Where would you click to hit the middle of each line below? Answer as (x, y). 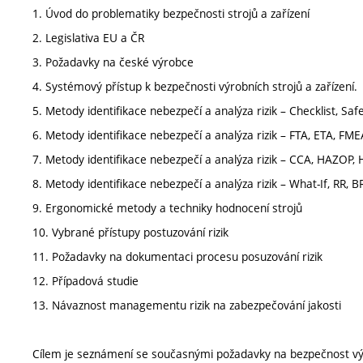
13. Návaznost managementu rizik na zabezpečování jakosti (187, 305)
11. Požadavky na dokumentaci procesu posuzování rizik (177, 257)
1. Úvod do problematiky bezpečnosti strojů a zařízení (171, 14)
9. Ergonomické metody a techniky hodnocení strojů (167, 208)
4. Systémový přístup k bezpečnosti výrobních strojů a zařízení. (195, 87)
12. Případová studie (85, 281)
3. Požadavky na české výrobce (113, 62)
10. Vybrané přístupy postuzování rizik (130, 233)
